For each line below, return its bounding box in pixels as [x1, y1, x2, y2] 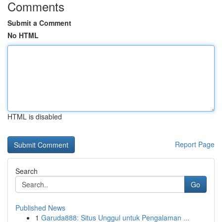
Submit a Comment [7, 18, 71, 28]
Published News [15, 203, 65, 213]
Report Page [175, 139, 215, 149]
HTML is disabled [7, 111, 62, 121]
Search [15, 166, 38, 176]
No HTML [7, 30, 39, 40]
